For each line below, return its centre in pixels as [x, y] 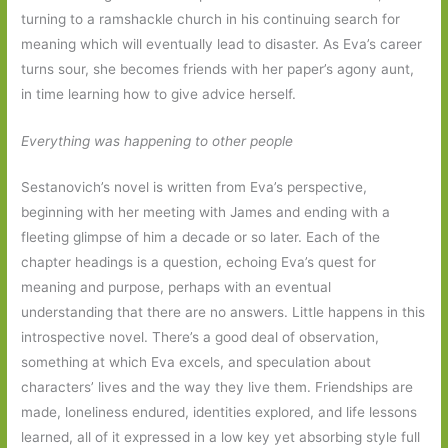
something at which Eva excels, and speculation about [196, 362]
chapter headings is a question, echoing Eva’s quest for [199, 262]
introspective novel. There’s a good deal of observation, [200, 337]
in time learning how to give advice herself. [159, 93]
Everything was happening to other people [161, 140]
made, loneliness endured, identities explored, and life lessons [219, 412]
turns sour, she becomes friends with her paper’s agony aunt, [218, 68]
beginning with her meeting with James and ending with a [206, 212]
